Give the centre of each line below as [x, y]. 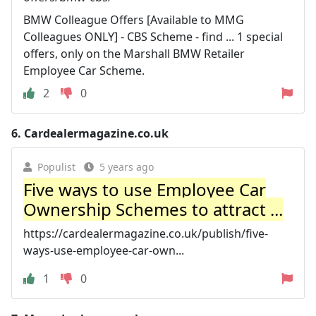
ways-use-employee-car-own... [104, 250]
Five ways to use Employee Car [145, 189]
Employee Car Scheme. [84, 71]
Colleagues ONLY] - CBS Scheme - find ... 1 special [153, 37]
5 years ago [127, 167]
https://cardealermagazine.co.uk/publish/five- [146, 233]
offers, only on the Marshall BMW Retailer [134, 54]
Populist [56, 167]
